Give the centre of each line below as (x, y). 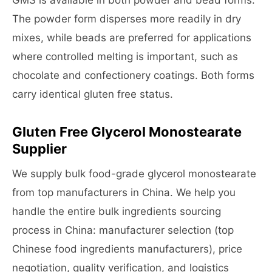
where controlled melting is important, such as (125, 56)
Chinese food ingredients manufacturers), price (127, 249)
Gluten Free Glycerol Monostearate (127, 132)
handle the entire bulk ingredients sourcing (117, 211)
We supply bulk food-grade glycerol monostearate (134, 174)
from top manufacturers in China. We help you (124, 192)
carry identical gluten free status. (93, 94)
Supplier (39, 149)
